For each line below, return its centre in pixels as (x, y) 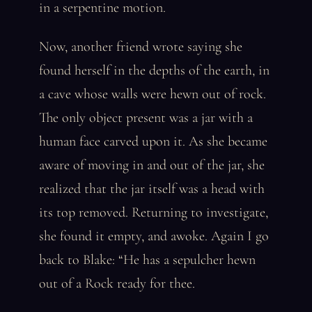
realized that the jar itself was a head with (152, 189)
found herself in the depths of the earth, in (154, 70)
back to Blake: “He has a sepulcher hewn (147, 260)
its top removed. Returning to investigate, (154, 212)
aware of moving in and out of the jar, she (152, 165)
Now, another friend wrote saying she (141, 47)
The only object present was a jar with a (146, 118)
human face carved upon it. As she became (153, 141)
